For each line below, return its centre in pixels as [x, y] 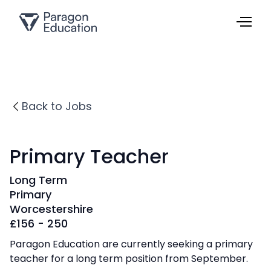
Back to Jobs [57, 106]
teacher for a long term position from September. [129, 259]
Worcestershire [51, 209]
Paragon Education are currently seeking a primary [131, 244]
